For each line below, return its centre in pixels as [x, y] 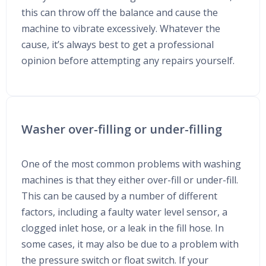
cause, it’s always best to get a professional [118, 45]
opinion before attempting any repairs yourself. [128, 61]
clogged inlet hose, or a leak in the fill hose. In [123, 228]
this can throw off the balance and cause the [120, 13]
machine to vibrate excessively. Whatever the [121, 29]
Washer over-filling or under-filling [122, 129]
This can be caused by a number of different [119, 196]
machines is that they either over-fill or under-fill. [130, 180]
